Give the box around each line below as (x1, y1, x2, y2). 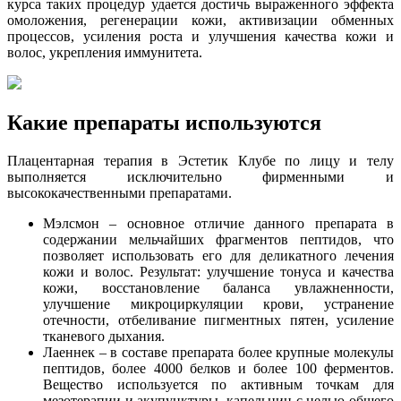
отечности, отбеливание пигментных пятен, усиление (43, 311, 394, 328)
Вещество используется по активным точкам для (43, 376, 394, 392)
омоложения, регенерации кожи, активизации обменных (7, 13, 394, 28)
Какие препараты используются (7, 110, 321, 134)
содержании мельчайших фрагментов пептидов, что (43, 231, 394, 247)
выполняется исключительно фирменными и (7, 168, 394, 184)
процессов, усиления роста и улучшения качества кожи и (7, 29, 394, 44)
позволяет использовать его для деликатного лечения (43, 247, 394, 263)
